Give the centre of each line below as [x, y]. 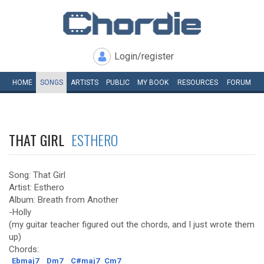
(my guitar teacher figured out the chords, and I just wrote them [132, 225]
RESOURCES [198, 82]
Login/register [144, 56]
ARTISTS [84, 82]
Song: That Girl [37, 175]
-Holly [20, 212]
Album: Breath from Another [64, 200]
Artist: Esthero [37, 187]
